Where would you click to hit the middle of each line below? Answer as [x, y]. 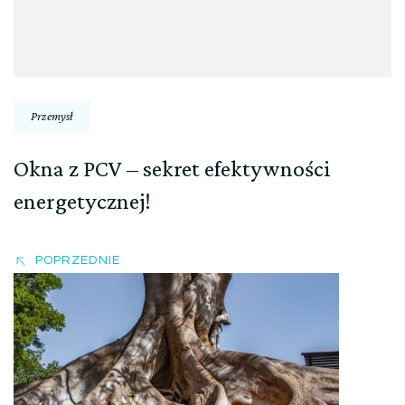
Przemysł [52, 115]
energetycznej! [82, 201]
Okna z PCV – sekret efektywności [172, 168]
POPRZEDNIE [78, 260]
